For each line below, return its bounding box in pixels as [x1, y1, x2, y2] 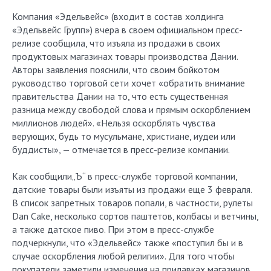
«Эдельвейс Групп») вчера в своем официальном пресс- [12, 24, 243, 36]
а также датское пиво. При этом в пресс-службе [12, 223, 214, 235]
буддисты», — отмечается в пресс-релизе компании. [12, 143, 230, 155]
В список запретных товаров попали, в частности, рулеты [12, 197, 253, 209]
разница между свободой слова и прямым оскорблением [12, 103, 250, 116]
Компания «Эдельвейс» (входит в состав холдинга [12, 10, 224, 22]
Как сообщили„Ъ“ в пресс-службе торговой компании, [12, 170, 237, 182]
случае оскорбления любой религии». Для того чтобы [12, 250, 235, 262]
